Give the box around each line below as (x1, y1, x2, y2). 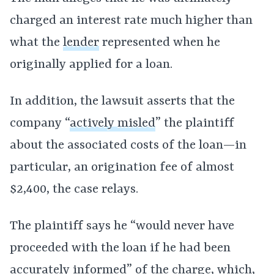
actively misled (70, 116, 155, 131)
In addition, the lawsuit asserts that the (10, 94, 235, 109)
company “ (10, 116, 70, 131)
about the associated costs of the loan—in (10, 138, 246, 153)
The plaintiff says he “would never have (10, 219, 234, 234)
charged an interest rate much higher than (10, 13, 253, 28)
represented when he (99, 35, 220, 50)
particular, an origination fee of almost (10, 160, 234, 175)
